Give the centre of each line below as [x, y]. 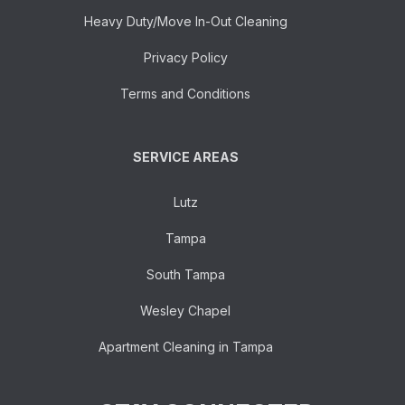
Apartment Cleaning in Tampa [185, 346]
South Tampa [185, 274]
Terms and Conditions [185, 93]
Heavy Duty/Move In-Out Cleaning [185, 21]
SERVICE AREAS [185, 156]
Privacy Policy [185, 57]
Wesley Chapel [185, 310]
